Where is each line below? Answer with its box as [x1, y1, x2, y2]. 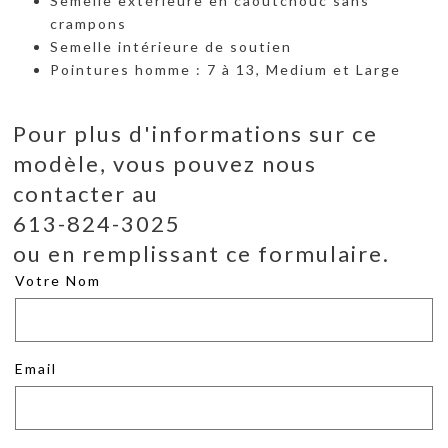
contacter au [13, 180, 159, 207]
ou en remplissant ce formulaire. [13, 240, 390, 267]
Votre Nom [15, 272, 101, 289]
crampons [50, 14, 127, 32]
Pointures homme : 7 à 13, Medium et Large [50, 60, 401, 78]
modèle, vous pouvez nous [13, 150, 317, 177]
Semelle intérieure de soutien [50, 37, 292, 55]
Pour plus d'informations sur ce [13, 120, 378, 147]
